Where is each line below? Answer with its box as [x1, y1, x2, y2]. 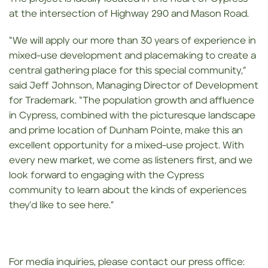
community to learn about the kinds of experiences [9, 185, 246, 195]
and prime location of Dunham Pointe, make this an [9, 126, 243, 135]
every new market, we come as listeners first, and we [9, 156, 252, 165]
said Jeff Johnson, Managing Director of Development [9, 81, 258, 90]
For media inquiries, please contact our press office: [9, 257, 245, 267]
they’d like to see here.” [9, 200, 114, 210]
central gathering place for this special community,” [9, 66, 246, 75]
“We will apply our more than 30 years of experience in [9, 36, 256, 45]
